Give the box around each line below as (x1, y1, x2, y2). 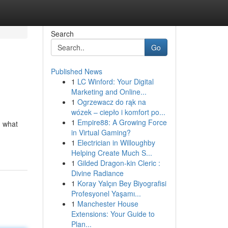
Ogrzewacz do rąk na (77, 97, 146, 107)
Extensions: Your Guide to (71, 209, 155, 219)
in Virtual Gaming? (71, 127, 131, 137)
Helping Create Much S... (71, 148, 152, 158)
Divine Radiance (71, 168, 124, 178)
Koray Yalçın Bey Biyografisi (77, 178, 166, 188)
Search (50, 28, 74, 39)
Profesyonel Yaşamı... (71, 188, 141, 198)
